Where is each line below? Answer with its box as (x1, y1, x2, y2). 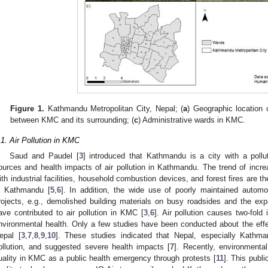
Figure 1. (10, 103, 44, 113)
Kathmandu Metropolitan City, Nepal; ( (44, 103, 184, 113)
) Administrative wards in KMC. (138, 115, 246, 124)
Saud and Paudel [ (10, 151, 79, 160)
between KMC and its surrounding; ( (10, 115, 135, 124)
